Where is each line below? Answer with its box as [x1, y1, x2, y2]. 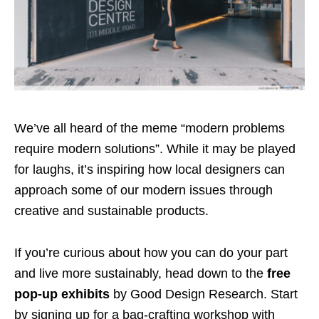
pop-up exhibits [14, 287, 110, 302]
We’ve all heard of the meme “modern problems [14, 121, 285, 136]
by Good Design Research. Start [110, 287, 298, 302]
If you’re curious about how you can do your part [14, 246, 288, 261]
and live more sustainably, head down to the [14, 266, 267, 281]
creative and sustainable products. [14, 204, 209, 219]
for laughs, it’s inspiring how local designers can [14, 162, 285, 177]
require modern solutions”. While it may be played [14, 142, 296, 157]
